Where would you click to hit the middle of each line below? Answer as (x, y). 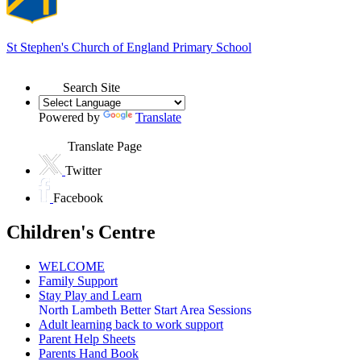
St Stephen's (39, 47)
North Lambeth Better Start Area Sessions (145, 309)
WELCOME (72, 266)
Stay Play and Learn (90, 295)
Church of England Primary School (162, 47)
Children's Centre (81, 232)
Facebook (78, 197)
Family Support (78, 280)
